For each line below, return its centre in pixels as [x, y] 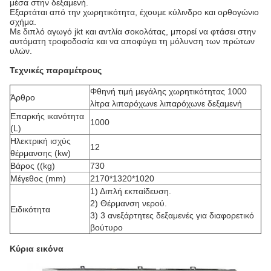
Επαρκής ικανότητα [47, 116]
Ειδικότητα [30, 209]
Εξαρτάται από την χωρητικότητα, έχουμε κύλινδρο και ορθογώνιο [134, 12]
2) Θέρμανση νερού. [129, 203]
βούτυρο [106, 227]
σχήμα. [23, 22]
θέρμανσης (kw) [41, 153]
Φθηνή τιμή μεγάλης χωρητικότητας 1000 [168, 91]
